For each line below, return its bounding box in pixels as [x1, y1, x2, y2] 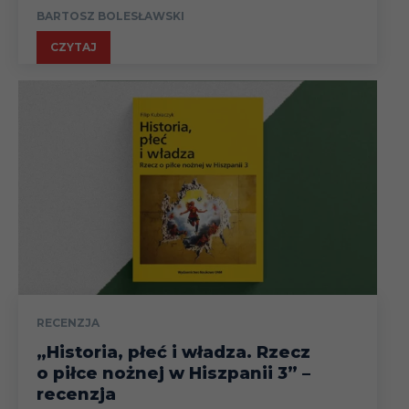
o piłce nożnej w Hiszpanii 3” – [37, 363, 310, 384]
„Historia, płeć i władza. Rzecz [37, 342, 310, 363]
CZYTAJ [50, 39, 97, 54]
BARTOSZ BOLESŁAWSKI [37, 8, 184, 23]
